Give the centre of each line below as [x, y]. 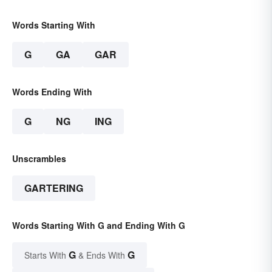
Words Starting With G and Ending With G [99, 225]
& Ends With [102, 255]
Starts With [46, 255]
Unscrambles [39, 158]
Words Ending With [52, 91]
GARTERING [54, 188]
